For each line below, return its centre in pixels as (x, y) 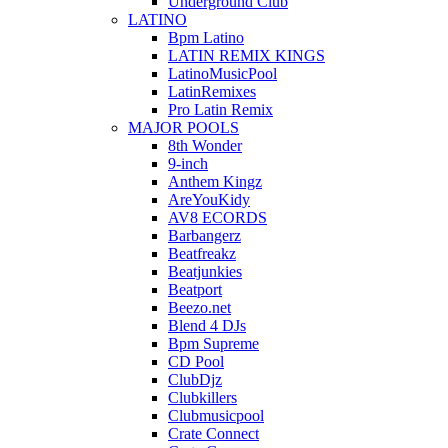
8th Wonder (205, 146)
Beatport (195, 290)
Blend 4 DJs (207, 326)
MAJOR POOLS (183, 128)
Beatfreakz (202, 254)
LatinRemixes (212, 92)
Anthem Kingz (215, 182)
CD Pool (196, 362)
